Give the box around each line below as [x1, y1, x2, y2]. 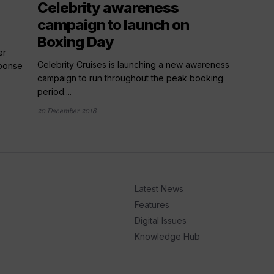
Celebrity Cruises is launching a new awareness [37, 59, 230, 70]
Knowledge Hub [134, 231, 200, 242]
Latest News [134, 183, 183, 194]
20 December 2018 [37, 106, 97, 115]
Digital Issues [134, 215, 187, 226]
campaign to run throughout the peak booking [37, 72, 224, 83]
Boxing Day [37, 32, 114, 51]
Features [134, 199, 169, 210]
